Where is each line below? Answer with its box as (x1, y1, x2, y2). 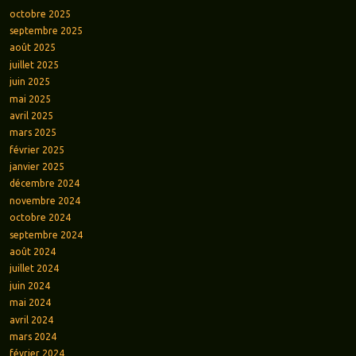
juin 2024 (9, 280, 50, 291)
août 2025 (9, 42, 56, 53)
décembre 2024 (9, 178, 79, 189)
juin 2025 (9, 76, 50, 87)
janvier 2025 (9, 161, 64, 172)
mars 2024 (9, 331, 56, 342)
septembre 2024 (9, 229, 83, 240)
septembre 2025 (9, 25, 83, 36)
